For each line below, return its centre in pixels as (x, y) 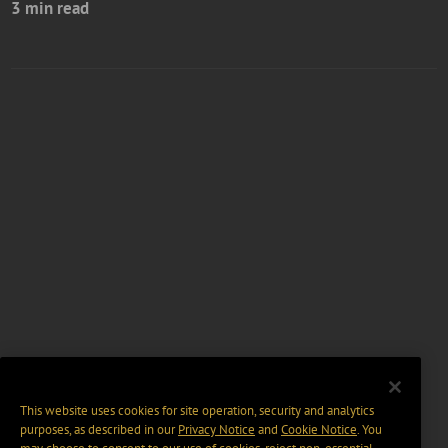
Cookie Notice (319, 430)
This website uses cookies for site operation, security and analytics (197, 411)
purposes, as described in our (99, 430)
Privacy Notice (216, 430)
